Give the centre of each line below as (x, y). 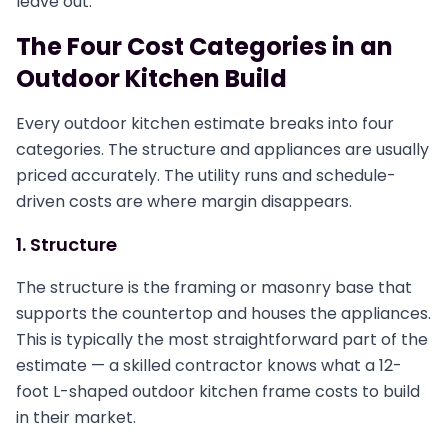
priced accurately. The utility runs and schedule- (206, 175)
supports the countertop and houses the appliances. (223, 313)
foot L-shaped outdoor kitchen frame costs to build (218, 391)
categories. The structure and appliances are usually (222, 149)
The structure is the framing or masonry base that (214, 287)
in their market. (76, 417)
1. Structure (66, 244)
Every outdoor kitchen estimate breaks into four (205, 123)
